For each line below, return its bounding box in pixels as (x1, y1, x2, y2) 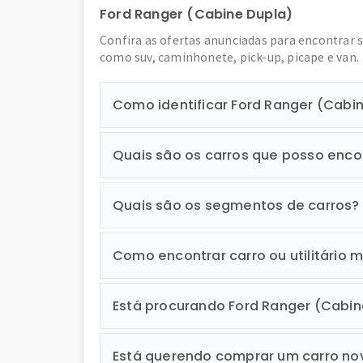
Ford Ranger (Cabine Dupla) (100, 5, 293, 23)
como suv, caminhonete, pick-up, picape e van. (100, 49, 360, 65)
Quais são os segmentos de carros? (113, 196, 360, 215)
